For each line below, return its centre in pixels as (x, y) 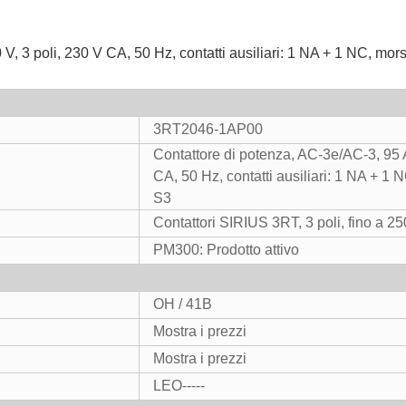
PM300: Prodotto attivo (226, 250)
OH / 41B (183, 304)
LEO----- (179, 386)
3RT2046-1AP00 (208, 129)
